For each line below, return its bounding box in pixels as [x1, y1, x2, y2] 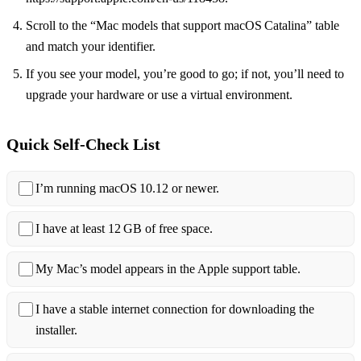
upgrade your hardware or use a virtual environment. [26, 88, 293, 102]
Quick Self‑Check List [6, 135, 160, 154]
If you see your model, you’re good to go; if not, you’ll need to [26, 67, 344, 81]
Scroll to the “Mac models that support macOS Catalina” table [26, 19, 339, 33]
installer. [35, 323, 77, 338]
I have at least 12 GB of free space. [35, 222, 213, 236]
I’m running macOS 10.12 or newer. [35, 181, 219, 196]
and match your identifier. [26, 39, 156, 54]
